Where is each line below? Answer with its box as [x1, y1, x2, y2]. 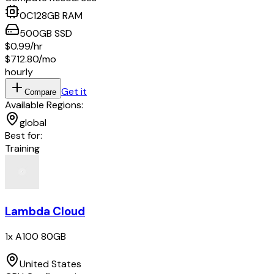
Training [5, 141, 40, 155]
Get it [61, 84, 87, 98]
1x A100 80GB [5, 230, 66, 243]
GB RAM [47, 9, 83, 22]
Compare [24, 87, 56, 97]
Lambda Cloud [5, 203, 85, 219]
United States [20, 257, 81, 271]
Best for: [5, 128, 42, 142]
